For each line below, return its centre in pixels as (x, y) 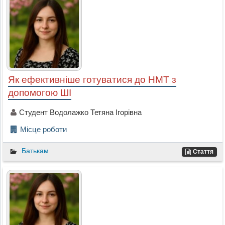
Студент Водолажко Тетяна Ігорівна (80, 113)
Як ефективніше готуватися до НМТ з (92, 80)
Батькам (35, 151)
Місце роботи (43, 130)
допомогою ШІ (39, 93)
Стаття (203, 152)
